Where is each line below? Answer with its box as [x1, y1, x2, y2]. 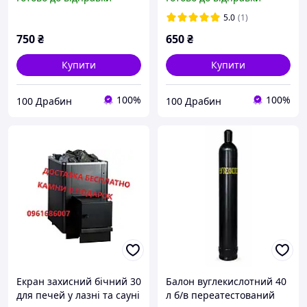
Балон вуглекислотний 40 [166, 275, 286, 288]
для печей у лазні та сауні [16, 288, 140, 302]
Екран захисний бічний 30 [16, 275, 141, 288]
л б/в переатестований [166, 288, 275, 302]
